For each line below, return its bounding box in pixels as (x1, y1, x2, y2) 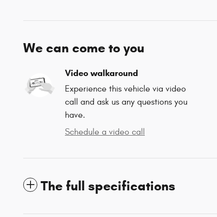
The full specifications (41, 178, 175, 195)
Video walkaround (65, 68, 138, 79)
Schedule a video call (65, 127, 145, 138)
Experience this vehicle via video (65, 84, 186, 94)
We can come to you (23, 40, 144, 57)
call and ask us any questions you (65, 97, 187, 108)
